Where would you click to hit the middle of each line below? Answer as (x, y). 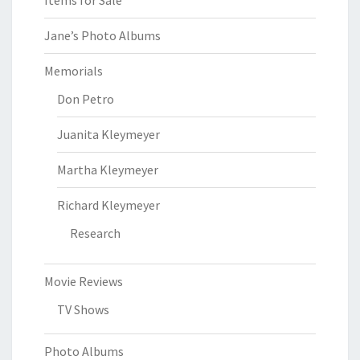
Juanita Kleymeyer (108, 135)
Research (95, 233)
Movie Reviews (84, 282)
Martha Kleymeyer (108, 170)
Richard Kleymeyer (108, 205)
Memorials (74, 71)
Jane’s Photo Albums (102, 36)
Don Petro (86, 99)
